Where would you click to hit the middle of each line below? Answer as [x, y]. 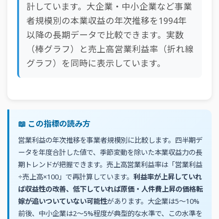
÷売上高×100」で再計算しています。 [76, 177]
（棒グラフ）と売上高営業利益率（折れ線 [110, 49]
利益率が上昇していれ [168, 177]
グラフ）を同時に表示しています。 [96, 63]
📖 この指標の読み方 [54, 124]
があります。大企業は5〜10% [153, 201]
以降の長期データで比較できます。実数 [105, 35]
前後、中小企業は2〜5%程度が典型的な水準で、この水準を [110, 213]
